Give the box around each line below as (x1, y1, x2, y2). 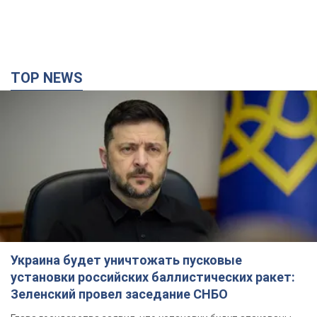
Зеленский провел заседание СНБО (11, 287, 228, 302)
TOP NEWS (21, 69, 83, 87)
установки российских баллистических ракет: (11, 270, 295, 285)
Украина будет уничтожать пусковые (11, 253, 242, 268)
